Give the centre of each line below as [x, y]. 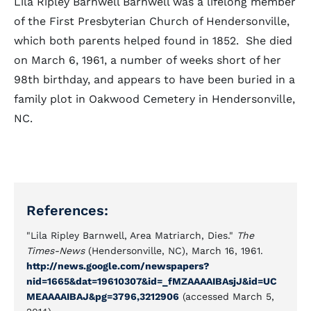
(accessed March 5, [227, 296]
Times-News [56, 251]
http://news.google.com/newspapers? [118, 266]
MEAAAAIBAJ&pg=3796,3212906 [103, 296]
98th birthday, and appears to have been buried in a [154, 79]
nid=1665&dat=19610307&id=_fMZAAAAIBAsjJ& [137, 281]
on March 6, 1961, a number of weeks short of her [148, 60]
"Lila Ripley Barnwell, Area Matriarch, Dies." [132, 235]
